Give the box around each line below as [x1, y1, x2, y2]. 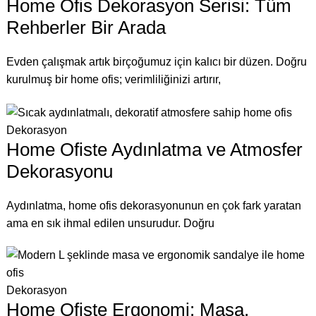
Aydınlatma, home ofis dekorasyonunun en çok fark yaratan [6, 199, 301, 212]
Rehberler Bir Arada [6, 17, 166, 39]
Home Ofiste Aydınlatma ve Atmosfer [6, 138, 303, 160]
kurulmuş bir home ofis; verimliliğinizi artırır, [6, 73, 221, 86]
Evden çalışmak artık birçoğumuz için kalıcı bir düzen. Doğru [6, 56, 307, 68]
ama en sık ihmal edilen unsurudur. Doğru [6, 217, 214, 229]
